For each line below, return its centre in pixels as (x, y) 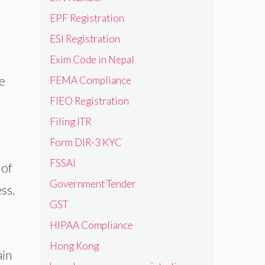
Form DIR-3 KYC (85, 142)
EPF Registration (87, 18)
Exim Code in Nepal (92, 59)
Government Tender (93, 183)
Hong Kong (74, 245)
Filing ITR (70, 121)
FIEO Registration (89, 101)
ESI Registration (85, 38)
